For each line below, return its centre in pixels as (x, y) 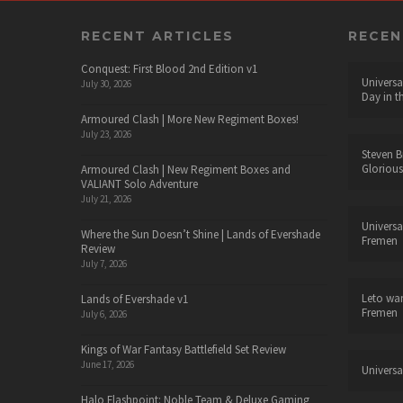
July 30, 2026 (106, 83)
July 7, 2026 (104, 263)
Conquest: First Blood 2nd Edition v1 (169, 68)
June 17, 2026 (107, 364)
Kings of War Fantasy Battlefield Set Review (184, 349)
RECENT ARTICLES (157, 36)
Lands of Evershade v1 (134, 299)
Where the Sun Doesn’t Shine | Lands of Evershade (201, 234)
